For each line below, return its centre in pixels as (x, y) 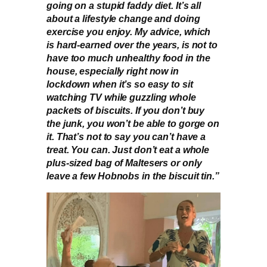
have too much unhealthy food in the (128, 58)
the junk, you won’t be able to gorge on (133, 124)
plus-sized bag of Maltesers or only (124, 163)
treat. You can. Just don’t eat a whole (128, 150)
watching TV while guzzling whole (121, 97)
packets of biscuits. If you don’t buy (126, 111)
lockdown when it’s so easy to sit (120, 84)
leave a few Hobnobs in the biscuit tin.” (133, 176)
